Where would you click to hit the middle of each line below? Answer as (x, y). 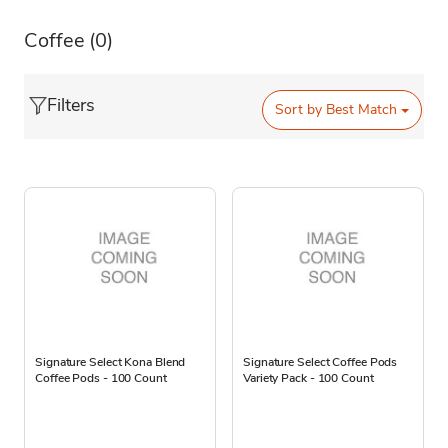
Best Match (360, 110)
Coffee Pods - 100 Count (101, 377)
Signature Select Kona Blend (110, 361)
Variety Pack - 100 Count (308, 377)
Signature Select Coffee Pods (320, 361)
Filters (71, 104)
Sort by (299, 110)
